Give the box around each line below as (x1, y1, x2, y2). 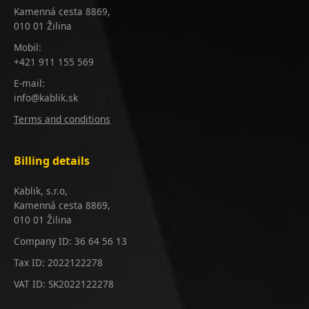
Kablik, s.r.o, (14, 183, 68, 197)
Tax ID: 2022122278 (14, 255, 103, 269)
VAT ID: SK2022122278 (14, 277, 114, 290)
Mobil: (14, 40, 41, 54)
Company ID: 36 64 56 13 (14, 234, 127, 248)
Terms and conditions (14, 112, 110, 126)
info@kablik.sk (14, 90, 78, 104)
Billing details (14, 152, 90, 168)
